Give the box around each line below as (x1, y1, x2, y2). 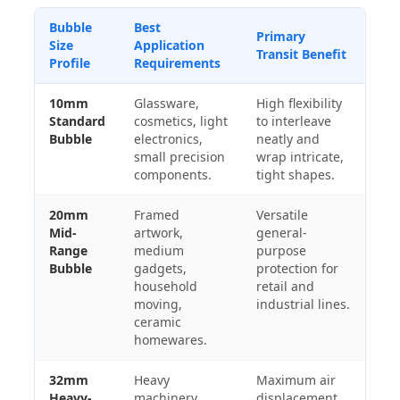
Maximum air (256, 371, 337, 388)
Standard (49, 112, 106, 129)
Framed (134, 205, 180, 223)
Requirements (134, 54, 221, 71)
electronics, (134, 129, 204, 147)
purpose (256, 241, 307, 259)
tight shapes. (256, 165, 336, 183)
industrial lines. (256, 295, 351, 312)
